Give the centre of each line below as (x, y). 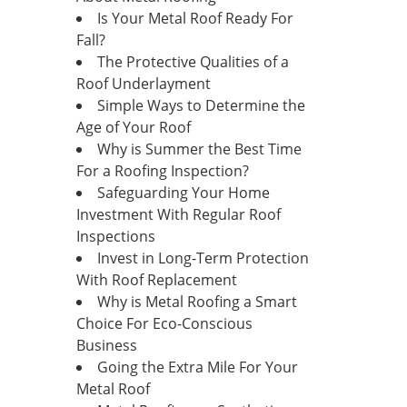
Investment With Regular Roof (178, 214)
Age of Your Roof (133, 127)
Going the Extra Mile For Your (197, 367)
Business (106, 345)
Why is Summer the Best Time (199, 149)
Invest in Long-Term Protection (203, 258)
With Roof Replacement (156, 280)
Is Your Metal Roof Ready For (195, 18)
